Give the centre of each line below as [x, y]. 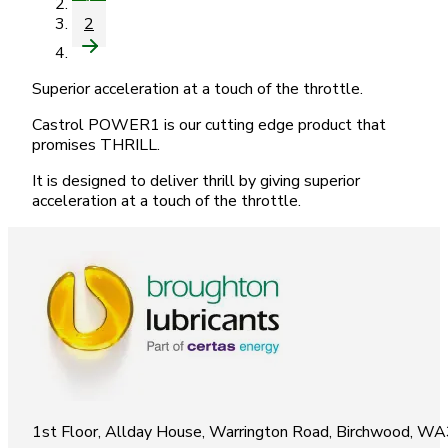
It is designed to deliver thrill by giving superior [196, 181]
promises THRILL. [96, 145]
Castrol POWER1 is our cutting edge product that [209, 125]
